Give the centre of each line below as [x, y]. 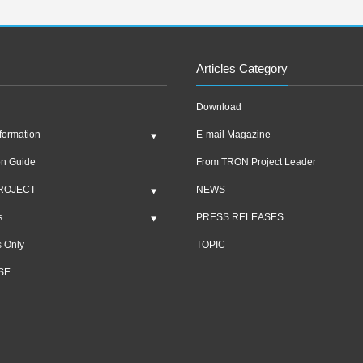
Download [219, 107]
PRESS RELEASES [240, 217]
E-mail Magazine [234, 135]
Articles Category [242, 68]
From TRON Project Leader [256, 162]
